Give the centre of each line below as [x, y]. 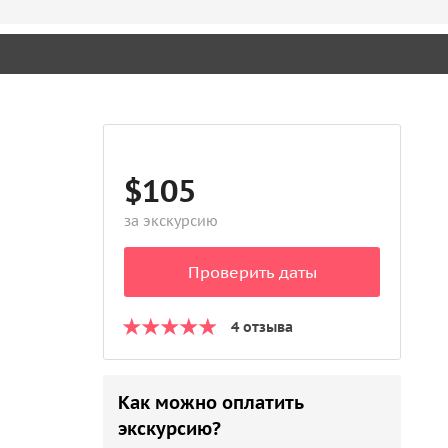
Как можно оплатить [211, 402]
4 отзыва [262, 327]
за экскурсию [171, 221]
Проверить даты [252, 272]
